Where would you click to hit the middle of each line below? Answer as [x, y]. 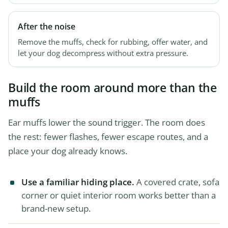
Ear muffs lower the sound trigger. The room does [107, 123]
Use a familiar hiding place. [78, 182]
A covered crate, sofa [177, 182]
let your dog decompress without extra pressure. [103, 53]
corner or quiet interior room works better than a [119, 195]
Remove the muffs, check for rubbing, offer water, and [113, 42]
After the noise [47, 27]
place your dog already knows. [68, 151]
